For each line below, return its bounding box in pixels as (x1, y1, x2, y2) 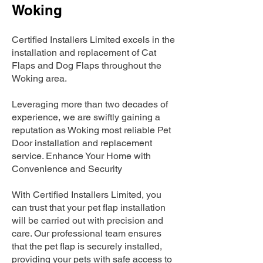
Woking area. (12, 73, 67, 84)
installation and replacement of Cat (12, 47, 156, 58)
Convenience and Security (12, 163, 122, 174)
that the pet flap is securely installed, (12, 241, 162, 252)
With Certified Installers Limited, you (12, 189, 161, 200)
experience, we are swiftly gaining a (12, 112, 160, 123)
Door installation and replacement (12, 137, 152, 149)
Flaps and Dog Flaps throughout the (12, 60, 161, 71)
